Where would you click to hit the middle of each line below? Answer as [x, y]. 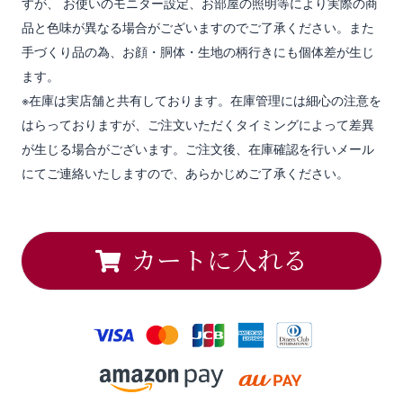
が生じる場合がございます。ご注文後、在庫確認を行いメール [197, 148]
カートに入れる [219, 260]
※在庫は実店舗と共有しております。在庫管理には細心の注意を [201, 99]
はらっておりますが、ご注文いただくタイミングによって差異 [197, 124]
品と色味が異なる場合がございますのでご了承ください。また [197, 27]
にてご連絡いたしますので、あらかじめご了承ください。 [185, 172]
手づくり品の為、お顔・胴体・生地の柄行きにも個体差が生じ [197, 51]
